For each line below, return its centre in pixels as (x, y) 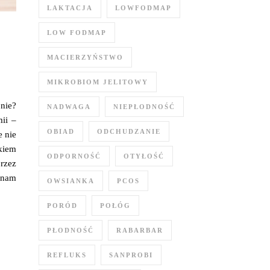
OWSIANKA (71, 181)
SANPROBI (131, 255)
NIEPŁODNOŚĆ (144, 107)
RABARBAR (140, 230)
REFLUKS (67, 255)
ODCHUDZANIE (129, 131)
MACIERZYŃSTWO (85, 57)
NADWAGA (69, 107)
